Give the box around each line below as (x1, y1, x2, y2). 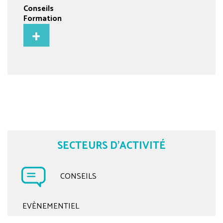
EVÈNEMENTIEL (22, 199, 79, 213)
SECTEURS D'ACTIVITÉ (57, 137, 166, 155)
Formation (23, 12, 62, 26)
